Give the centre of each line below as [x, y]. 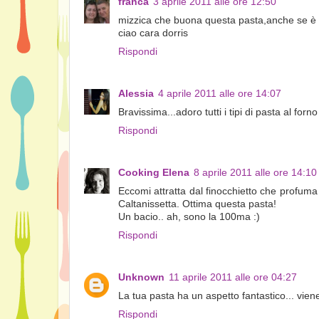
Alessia [136, 93]
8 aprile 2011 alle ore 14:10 [255, 172]
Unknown [141, 277]
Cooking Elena [154, 172]
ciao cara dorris [153, 33]
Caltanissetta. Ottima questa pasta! [197, 204]
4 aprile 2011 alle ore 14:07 [220, 93]
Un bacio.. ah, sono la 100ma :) [189, 216]
